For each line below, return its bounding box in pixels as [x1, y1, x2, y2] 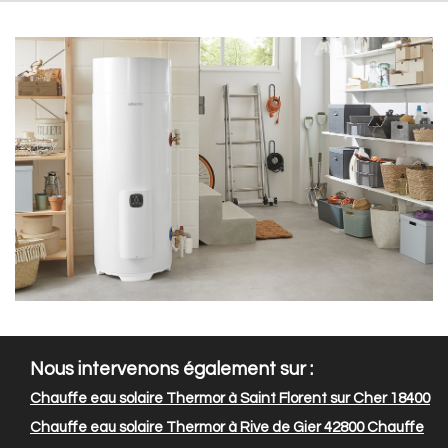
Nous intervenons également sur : [30, 360, 313, 380]
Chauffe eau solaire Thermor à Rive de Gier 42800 [30, 420, 364, 436]
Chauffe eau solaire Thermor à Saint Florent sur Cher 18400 [30, 391, 430, 407]
